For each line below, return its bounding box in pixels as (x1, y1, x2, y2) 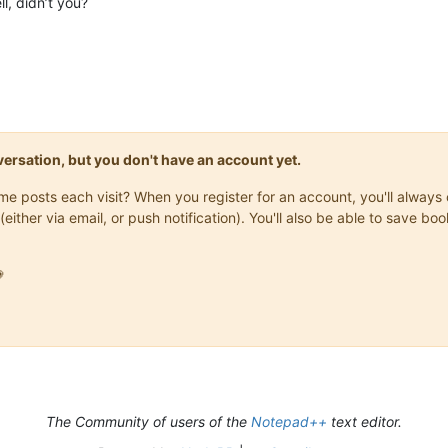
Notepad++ (251, 412, 327, 430)
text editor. (327, 412, 402, 430)
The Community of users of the (46, 412, 251, 430)
